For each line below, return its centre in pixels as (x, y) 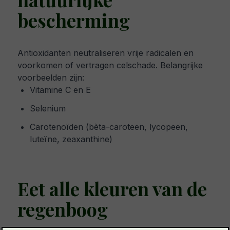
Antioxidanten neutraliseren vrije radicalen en (106, 53)
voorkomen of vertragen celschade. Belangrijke (110, 65)
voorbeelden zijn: (51, 78)
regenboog (63, 209)
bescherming (74, 20)
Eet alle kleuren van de (112, 189)
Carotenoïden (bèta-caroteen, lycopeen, (109, 127)
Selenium (48, 109)
